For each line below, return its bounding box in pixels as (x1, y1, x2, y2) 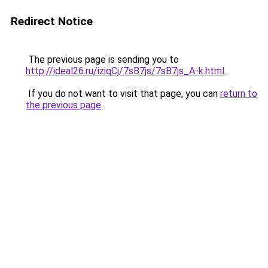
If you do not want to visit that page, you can (26, 88, 220, 99)
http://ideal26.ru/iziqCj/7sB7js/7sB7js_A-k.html (26, 65, 224, 77)
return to (220, 88, 257, 99)
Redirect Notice (11, 14, 93, 28)
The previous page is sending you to (26, 54, 179, 65)
